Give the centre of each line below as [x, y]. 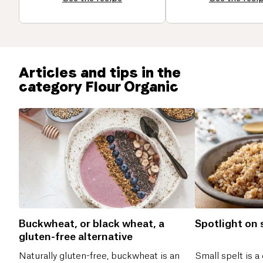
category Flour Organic [99, 86]
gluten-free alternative [76, 237]
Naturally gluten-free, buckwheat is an [99, 256]
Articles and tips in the [100, 72]
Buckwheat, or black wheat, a [92, 224]
